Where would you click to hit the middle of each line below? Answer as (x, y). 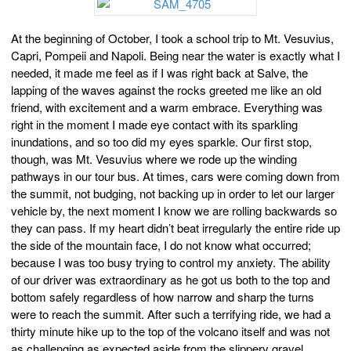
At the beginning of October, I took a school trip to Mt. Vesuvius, (172, 38)
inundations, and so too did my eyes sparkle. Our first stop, (161, 141)
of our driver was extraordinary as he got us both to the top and (170, 279)
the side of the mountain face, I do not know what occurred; (161, 244)
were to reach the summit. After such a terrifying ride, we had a (171, 313)
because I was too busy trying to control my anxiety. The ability (171, 262)
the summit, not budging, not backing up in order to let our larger (173, 193)
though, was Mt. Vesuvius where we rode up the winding (154, 158)
